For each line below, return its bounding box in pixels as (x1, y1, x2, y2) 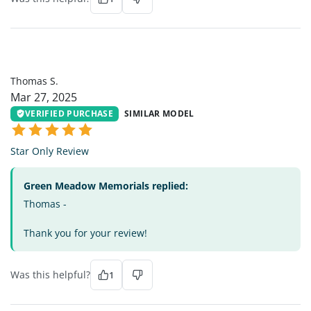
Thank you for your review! (24, 226, 147, 239)
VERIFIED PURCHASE (25, 107, 114, 119)
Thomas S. (10, 74, 58, 87)
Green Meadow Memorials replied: (24, 178, 188, 192)
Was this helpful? (10, 267, 90, 281)
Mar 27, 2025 (10, 89, 77, 105)
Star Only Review (10, 144, 89, 158)
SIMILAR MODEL (124, 107, 194, 119)
